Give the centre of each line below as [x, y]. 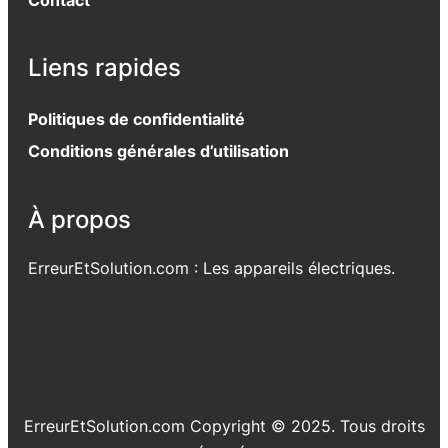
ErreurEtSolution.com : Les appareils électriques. [211, 267]
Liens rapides [104, 67]
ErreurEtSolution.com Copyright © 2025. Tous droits [224, 425]
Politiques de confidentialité [136, 119]
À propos [79, 218]
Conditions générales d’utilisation [158, 151]
